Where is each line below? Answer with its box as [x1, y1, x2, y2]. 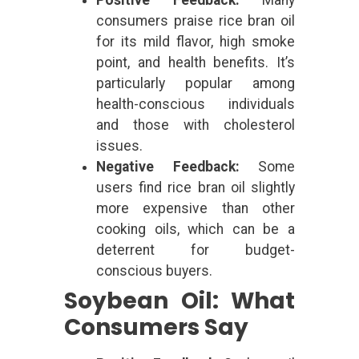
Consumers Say [64, 311, 248, 343]
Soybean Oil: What [64, 284, 295, 317]
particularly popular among [96, 75, 295, 91]
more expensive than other [96, 200, 295, 216]
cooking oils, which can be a [96, 220, 295, 237]
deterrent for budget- [96, 241, 295, 258]
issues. [96, 137, 143, 154]
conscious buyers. [96, 262, 212, 279]
